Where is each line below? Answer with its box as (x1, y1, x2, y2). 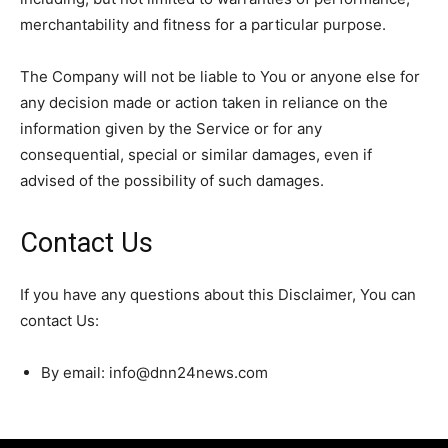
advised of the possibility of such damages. (20, 171, 324, 190)
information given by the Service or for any (20, 119, 322, 138)
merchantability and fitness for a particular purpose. (20, 15, 386, 34)
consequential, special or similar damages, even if (20, 145, 372, 164)
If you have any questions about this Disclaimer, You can (20, 285, 416, 304)
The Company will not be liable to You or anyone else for (20, 67, 420, 86)
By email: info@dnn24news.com (41, 363, 268, 382)
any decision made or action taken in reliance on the (20, 93, 388, 112)
